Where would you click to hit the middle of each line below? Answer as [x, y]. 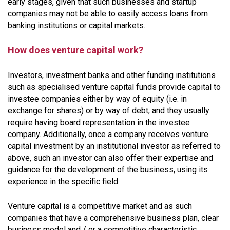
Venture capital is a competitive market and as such [100, 206]
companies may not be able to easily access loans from [108, 13]
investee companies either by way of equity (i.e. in [97, 99]
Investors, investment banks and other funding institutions [112, 75]
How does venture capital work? [75, 50]
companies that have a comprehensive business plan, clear [113, 218]
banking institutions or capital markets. [76, 25]
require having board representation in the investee [99, 122]
